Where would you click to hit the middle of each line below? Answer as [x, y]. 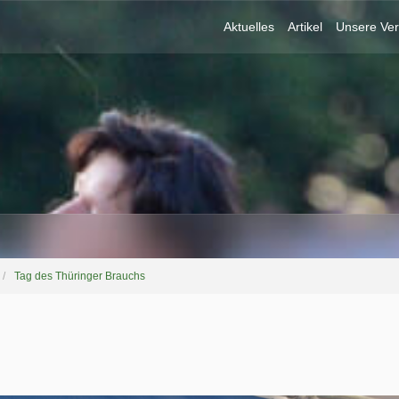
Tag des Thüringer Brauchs [80, 276]
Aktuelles [249, 27]
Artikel [305, 27]
